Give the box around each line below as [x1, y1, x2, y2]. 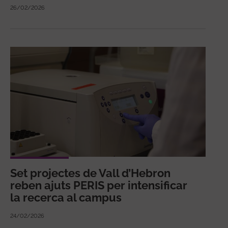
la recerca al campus [10, 191, 122, 205]
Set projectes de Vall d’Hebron [10, 166, 170, 180]
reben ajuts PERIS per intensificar [10, 179, 187, 192]
